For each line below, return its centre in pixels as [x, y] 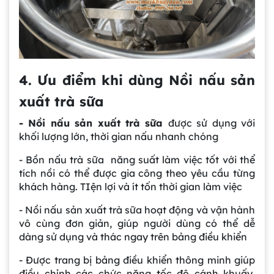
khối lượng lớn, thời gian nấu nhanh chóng [119, 136]
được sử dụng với [212, 123]
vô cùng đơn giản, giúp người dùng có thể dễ [137, 223]
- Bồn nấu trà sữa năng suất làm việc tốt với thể [137, 159]
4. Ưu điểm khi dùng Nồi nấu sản [137, 80]
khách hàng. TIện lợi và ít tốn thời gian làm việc [131, 186]
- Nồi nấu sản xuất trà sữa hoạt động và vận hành [137, 209]
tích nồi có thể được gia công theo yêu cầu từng [137, 173]
